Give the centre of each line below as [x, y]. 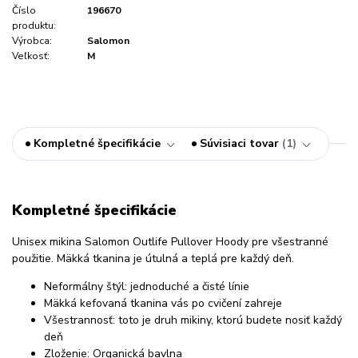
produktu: [34, 26]
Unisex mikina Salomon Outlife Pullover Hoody [130, 241]
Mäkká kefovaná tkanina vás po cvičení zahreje [163, 303]
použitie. [34, 258]
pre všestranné [288, 241]
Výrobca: [32, 41]
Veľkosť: [31, 56]
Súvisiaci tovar [239, 144]
